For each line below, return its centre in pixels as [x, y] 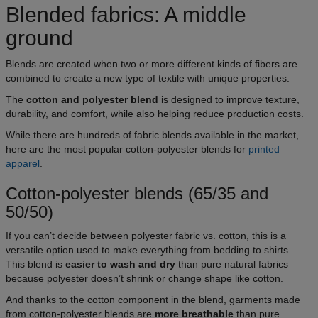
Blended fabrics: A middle [126, 14]
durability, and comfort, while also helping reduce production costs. [155, 113]
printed [264, 149]
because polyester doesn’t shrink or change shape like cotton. [146, 278]
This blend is [35, 264]
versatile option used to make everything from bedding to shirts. [148, 250]
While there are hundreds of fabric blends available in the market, [152, 135]
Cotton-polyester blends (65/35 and [137, 193]
